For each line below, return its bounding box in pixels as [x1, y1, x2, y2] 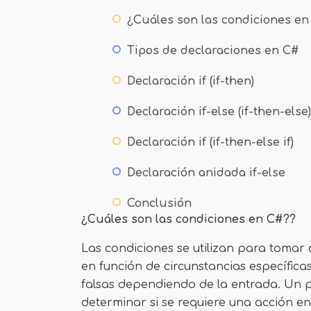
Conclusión [127, 197, 192, 210]
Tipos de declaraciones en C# [127, 44, 299, 57]
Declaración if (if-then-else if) [127, 136, 294, 149]
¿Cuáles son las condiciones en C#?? [81, 213, 296, 226]
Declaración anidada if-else [127, 167, 285, 179]
